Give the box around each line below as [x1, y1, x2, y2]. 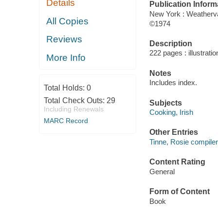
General [149, 167, 175, 176]
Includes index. [149, 78, 197, 87]
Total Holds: [43, 84, 87, 92]
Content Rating [149, 158, 205, 166]
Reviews [46, 34, 83, 45]
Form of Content [149, 187, 210, 196]
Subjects [149, 98, 182, 107]
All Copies [46, 16, 89, 26]
